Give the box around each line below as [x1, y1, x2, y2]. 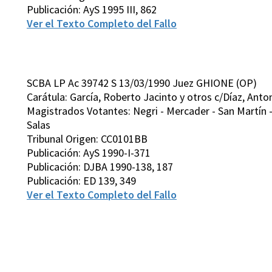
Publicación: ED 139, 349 [27, 174, 136, 188]
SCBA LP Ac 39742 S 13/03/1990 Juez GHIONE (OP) [27, 76, 257, 90]
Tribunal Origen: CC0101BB [27, 132, 148, 146]
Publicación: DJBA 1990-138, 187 [27, 160, 173, 174]
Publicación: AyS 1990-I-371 [27, 146, 151, 160]
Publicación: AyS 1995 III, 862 [27, 2, 157, 17]
